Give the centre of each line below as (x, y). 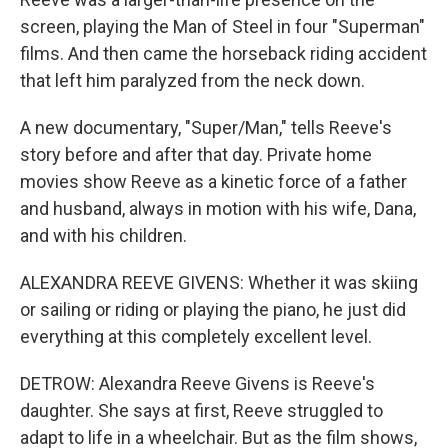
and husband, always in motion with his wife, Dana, (218, 208)
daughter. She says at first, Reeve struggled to (201, 410)
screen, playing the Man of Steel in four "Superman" (222, 26)
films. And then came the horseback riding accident (223, 53)
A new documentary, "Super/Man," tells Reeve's (206, 127)
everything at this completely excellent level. (196, 336)
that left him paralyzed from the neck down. (192, 80)
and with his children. (103, 235)
